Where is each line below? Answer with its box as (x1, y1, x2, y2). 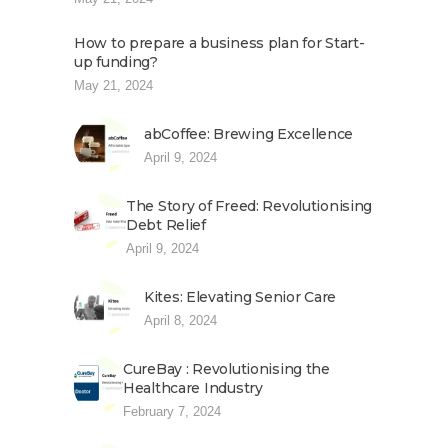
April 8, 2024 (144, 313, 217, 329)
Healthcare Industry (123, 379, 263, 398)
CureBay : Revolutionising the (123, 360, 330, 379)
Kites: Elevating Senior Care (144, 288, 337, 307)
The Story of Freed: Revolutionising (126, 197, 373, 216)
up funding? (74, 53, 158, 72)
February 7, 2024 (123, 404, 221, 420)
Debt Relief (126, 216, 206, 235)
